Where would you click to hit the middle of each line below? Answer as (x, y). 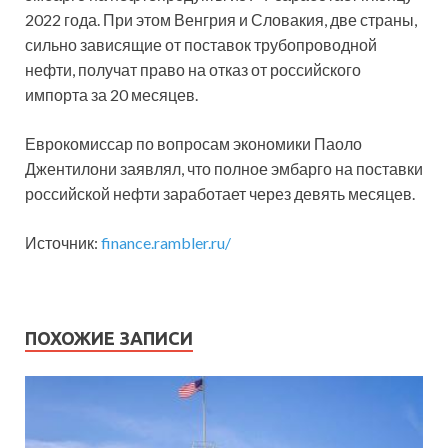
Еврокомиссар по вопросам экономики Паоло (193, 144)
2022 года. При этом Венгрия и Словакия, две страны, (221, 20)
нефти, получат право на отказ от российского (193, 70)
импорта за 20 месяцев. (111, 95)
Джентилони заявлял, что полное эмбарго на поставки (224, 169)
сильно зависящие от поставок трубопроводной (201, 45)
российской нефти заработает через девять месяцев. (220, 194)
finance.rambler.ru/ (166, 243)
